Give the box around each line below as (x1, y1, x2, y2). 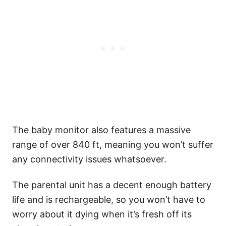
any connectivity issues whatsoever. (12, 154, 166, 165)
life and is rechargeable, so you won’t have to (12, 194, 205, 205)
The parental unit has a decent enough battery (12, 180, 211, 191)
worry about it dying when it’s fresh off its (12, 209, 192, 220)
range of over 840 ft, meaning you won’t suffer (12, 139, 213, 150)
